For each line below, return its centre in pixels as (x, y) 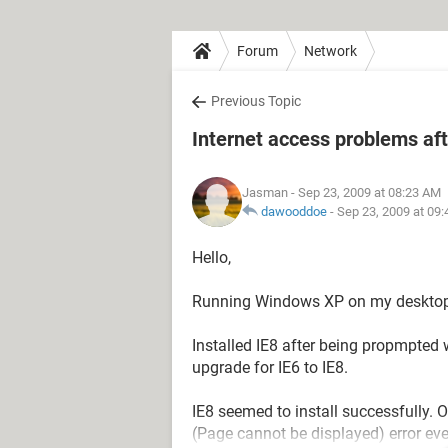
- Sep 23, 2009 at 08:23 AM (364, 192)
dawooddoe (294, 211)
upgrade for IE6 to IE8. (270, 367)
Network (330, 50)
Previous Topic (256, 101)
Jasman (265, 192)
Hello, (211, 257)
